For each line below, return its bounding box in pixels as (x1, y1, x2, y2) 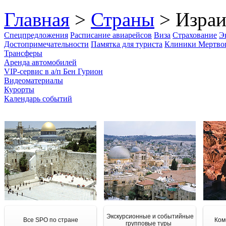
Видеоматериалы (4, 76, 63, 85)
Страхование (173, 31, 217, 39)
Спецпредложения (4, 31, 68, 39)
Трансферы (4, 49, 42, 58)
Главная (4, 9, 70, 30)
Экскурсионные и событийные (106, 212, 194, 220)
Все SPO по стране (23, 216, 78, 223)
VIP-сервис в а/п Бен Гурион (4, 67, 103, 76)
